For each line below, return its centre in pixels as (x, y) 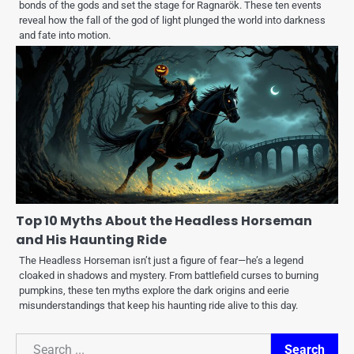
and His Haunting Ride (91, 240)
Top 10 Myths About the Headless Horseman (164, 221)
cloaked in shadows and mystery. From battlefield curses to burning (169, 276)
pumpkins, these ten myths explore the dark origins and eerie (154, 291)
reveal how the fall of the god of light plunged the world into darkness (172, 21)
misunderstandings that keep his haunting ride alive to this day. (158, 306)
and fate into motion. (65, 36)
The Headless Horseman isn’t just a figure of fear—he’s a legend (161, 261)
